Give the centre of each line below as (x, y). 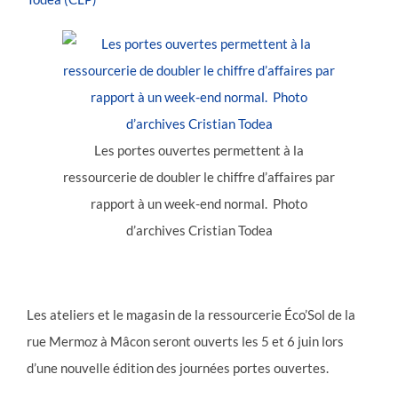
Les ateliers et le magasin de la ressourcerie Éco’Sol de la (191, 314)
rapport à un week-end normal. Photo (199, 203)
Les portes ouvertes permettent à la (199, 150)
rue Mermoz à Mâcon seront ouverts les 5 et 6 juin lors (185, 341)
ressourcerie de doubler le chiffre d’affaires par (199, 177)
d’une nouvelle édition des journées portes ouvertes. (178, 368)
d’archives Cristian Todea (199, 230)
